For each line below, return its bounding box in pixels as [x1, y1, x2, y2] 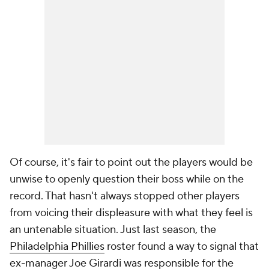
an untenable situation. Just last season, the [10, 223, 216, 237]
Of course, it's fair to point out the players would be [10, 156, 253, 169]
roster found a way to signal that [104, 240, 259, 253]
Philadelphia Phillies [10, 240, 104, 253]
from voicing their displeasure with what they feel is [10, 206, 253, 220]
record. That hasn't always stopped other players [10, 189, 240, 203]
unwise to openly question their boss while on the [10, 172, 244, 186]
